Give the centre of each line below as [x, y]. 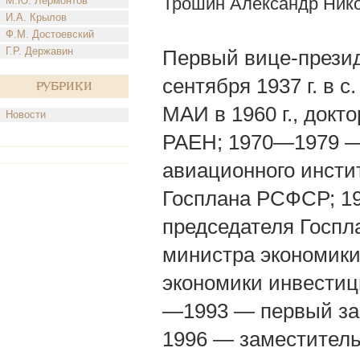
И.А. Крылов [36, 17]
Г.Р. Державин [39, 51]
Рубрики [64, 86]
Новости [26, 115]
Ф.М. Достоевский [50, 34]
